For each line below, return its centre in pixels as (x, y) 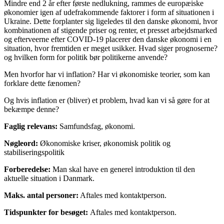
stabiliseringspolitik (34, 152)
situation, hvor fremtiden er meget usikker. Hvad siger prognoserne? (111, 48)
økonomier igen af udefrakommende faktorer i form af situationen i (109, 12)
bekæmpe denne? (31, 109)
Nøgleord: (21, 143)
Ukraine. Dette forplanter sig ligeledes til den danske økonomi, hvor (111, 21)
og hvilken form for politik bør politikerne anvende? (86, 57)
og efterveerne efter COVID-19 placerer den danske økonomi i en (108, 39)
